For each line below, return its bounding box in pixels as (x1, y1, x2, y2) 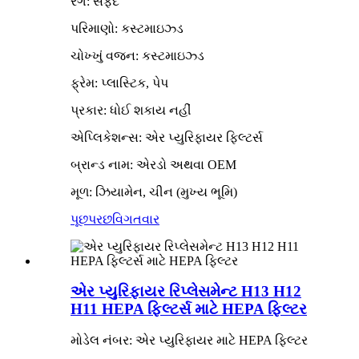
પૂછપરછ (71, 212, 112, 226)
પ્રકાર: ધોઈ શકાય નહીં (71, 103, 192, 117)
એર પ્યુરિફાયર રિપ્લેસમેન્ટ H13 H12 (71, 283, 301, 301)
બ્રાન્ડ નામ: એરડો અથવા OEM (71, 157, 236, 171)
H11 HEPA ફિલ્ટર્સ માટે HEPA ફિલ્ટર (71, 301, 307, 318)
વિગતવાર (112, 212, 159, 226)
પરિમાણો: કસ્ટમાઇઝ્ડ (71, 21, 184, 35)
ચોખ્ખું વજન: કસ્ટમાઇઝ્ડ (71, 48, 204, 63)
